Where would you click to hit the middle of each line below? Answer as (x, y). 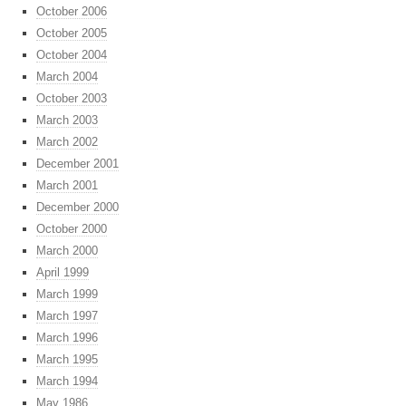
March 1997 (67, 316)
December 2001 (77, 164)
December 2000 (77, 208)
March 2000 (67, 251)
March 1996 (67, 338)
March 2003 (67, 121)
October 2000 (72, 229)
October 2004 (72, 55)
